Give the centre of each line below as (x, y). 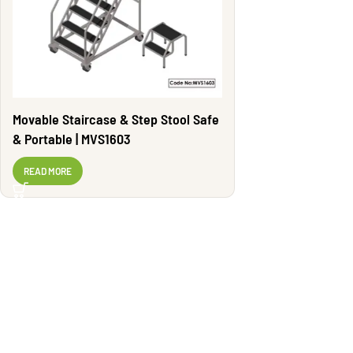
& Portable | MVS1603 (103, 139)
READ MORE (48, 171)
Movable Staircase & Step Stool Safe (103, 119)
